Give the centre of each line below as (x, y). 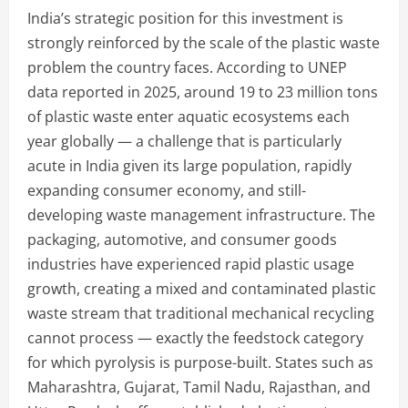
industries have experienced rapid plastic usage (191, 264)
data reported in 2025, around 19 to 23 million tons (203, 92)
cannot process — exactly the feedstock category (195, 337)
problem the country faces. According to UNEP (187, 67)
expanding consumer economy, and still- (167, 190)
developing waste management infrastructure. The (201, 214)
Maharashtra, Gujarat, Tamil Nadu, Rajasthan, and (199, 387)
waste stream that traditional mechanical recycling (201, 313)
